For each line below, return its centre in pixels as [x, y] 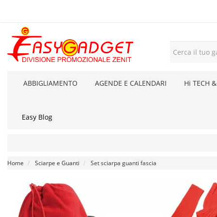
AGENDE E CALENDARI [131, 83]
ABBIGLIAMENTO [50, 83]
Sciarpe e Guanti [57, 163]
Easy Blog [37, 117]
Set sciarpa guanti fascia [124, 163]
